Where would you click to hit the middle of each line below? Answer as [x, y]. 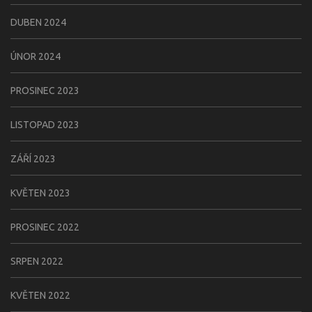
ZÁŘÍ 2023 [33, 158]
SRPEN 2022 [37, 261]
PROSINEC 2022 [45, 227]
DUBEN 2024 [38, 22]
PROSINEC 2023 [45, 90]
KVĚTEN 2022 [40, 295]
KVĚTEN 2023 [40, 193]
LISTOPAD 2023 [45, 124]
